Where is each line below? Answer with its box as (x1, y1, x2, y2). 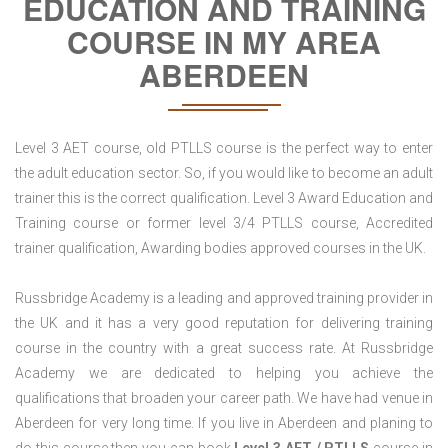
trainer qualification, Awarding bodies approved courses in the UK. (15, 240, 426, 257)
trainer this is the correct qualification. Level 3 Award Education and (15, 190, 433, 207)
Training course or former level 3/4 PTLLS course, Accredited (15, 215, 433, 232)
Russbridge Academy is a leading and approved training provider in (15, 290, 433, 307)
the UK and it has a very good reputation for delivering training (15, 315, 433, 332)
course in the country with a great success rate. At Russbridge (15, 340, 433, 357)
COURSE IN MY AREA (67, 20, 381, 64)
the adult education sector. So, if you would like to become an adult (15, 165, 433, 182)
